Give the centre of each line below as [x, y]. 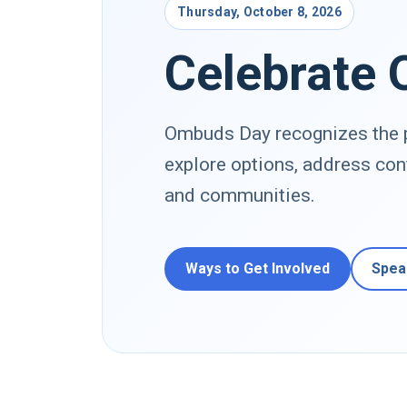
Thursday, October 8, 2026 [259, 11]
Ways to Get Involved [258, 268]
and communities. [240, 195]
